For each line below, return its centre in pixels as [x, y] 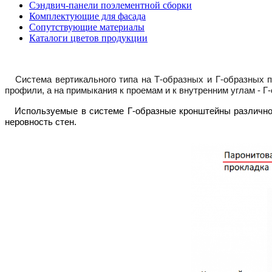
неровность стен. [41, 122]
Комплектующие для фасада [87, 16]
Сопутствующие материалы [87, 27]
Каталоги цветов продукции [88, 38]
